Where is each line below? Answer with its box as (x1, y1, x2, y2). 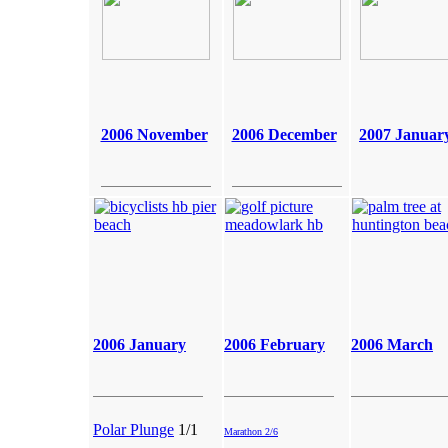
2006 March (351, 336, 433, 353)
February (260, 336, 325, 353)
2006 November (100, 126, 208, 143)
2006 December (231, 126, 337, 143)
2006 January (93, 336, 186, 353)
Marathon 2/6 (224, 426, 278, 437)
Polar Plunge (93, 421, 174, 438)
